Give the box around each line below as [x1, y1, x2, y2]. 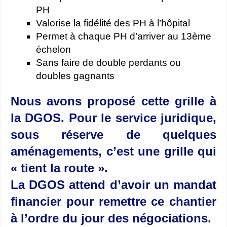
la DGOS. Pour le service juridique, [11, 111, 216, 125]
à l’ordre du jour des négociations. [11, 211, 211, 225]
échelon [36, 44, 71, 55]
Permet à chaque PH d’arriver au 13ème [36, 31, 211, 42]
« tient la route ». [11, 161, 108, 175]
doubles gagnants [36, 70, 115, 82]
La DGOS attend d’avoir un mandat [11, 178, 216, 192]
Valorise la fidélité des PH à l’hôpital [36, 18, 190, 29]
